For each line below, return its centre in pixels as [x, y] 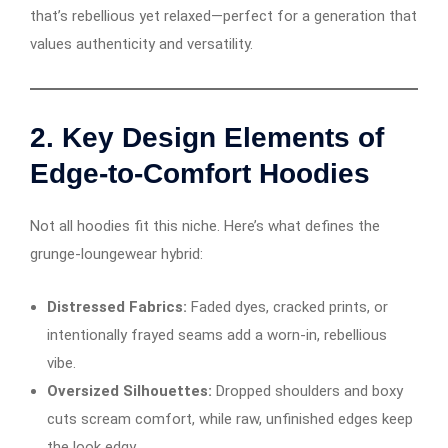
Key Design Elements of [223, 137]
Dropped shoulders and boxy [307, 390]
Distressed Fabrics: [117, 306]
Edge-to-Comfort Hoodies [200, 173]
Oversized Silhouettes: [129, 390]
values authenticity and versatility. [141, 43]
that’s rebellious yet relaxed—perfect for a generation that [223, 15]
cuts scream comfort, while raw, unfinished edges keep [230, 418]
